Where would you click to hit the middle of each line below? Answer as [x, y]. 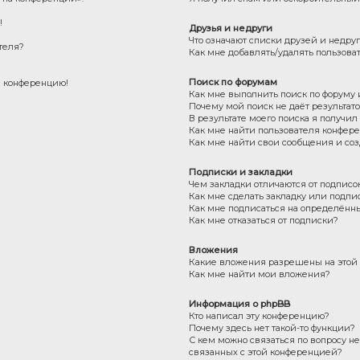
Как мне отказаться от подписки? [264, 220]
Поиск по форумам [233, 82]
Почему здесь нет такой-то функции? [272, 327]
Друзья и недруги [231, 28]
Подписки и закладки [241, 172]
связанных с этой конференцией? [266, 352]
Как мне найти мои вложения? [260, 274]
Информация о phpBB [240, 303]
